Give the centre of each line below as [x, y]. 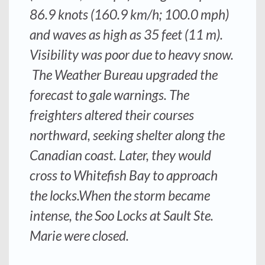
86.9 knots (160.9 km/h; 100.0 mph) [129, 14]
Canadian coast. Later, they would [120, 155]
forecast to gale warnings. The [109, 95]
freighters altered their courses [112, 115]
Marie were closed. [79, 235]
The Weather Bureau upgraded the [124, 75]
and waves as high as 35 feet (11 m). [126, 34]
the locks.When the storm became [120, 195]
